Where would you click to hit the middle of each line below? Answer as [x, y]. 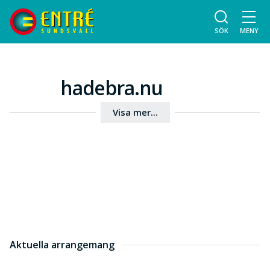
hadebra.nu [111, 88]
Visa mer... [135, 112]
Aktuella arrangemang [62, 245]
